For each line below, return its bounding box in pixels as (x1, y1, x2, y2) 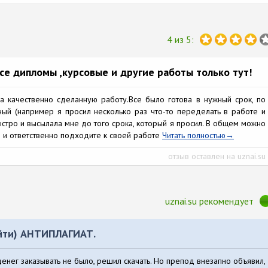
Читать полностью (162, 130, 226, 141)
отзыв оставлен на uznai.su (168, 151, 266, 162)
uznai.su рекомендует (165, 195, 254, 207)
